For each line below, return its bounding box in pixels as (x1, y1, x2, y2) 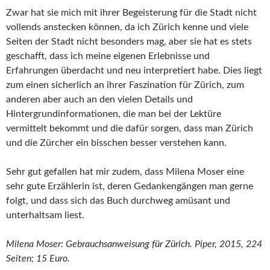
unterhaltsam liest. (6, 210, 84, 221)
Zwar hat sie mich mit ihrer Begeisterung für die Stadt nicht (6, 8, 257, 18)
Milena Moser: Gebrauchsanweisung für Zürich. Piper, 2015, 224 (6, 239, 262, 250)
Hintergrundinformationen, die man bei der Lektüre (6, 109, 221, 119)
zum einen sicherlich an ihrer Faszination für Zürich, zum (6, 80, 244, 90)
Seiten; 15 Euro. (6, 254, 70, 264)
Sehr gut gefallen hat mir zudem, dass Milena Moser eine (6, 167, 244, 177)
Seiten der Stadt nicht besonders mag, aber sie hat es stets (6, 37, 252, 47)
